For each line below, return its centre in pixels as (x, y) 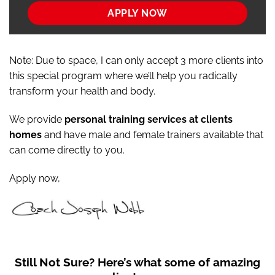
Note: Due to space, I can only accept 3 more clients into (136, 61)
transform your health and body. (82, 91)
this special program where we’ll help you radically (123, 76)
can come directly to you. (67, 150)
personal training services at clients (149, 119)
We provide (37, 119)
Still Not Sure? (55, 262)
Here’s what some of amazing (177, 262)
